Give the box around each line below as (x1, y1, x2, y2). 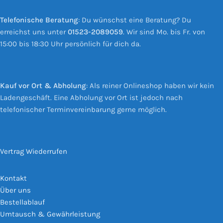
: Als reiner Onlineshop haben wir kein (86, 81, 214, 90)
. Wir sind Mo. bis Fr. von (123, 27, 205, 36)
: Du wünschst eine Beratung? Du (78, 15, 191, 24)
